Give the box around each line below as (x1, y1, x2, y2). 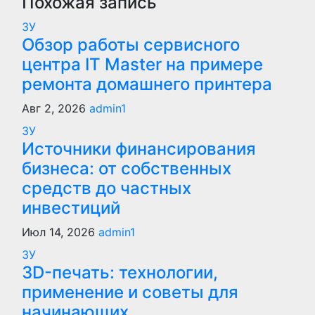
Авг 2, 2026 (22, 101, 89, 115)
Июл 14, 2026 (22, 225, 98, 239)
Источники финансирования (22, 139, 256, 159)
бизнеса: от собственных (22, 158, 231, 179)
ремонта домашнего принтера (22, 74, 272, 94)
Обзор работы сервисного (22, 34, 240, 55)
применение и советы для (22, 282, 238, 302)
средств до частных (22, 178, 191, 198)
